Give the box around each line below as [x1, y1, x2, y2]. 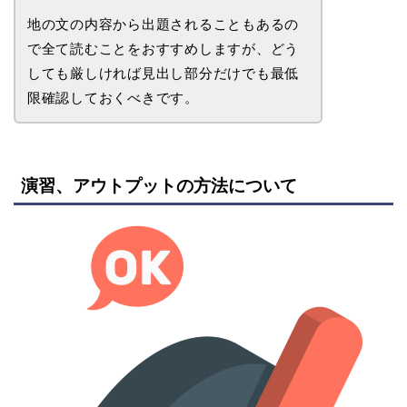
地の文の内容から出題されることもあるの [26, 15, 300, 32]
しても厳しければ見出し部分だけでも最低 [26, 65, 300, 81]
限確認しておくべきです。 [26, 89, 199, 105]
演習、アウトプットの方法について [21, 175, 297, 195]
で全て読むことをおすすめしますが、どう [26, 40, 300, 56]
